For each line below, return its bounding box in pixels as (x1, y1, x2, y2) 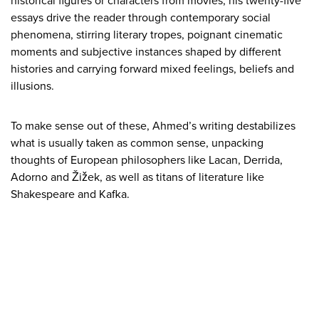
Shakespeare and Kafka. (11, 187, 130, 202)
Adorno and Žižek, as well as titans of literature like (11, 170, 264, 185)
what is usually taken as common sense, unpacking (11, 136, 263, 151)
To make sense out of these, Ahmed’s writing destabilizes (11, 119, 296, 134)
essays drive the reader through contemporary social (11, 11, 271, 26)
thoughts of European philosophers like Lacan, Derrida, (11, 153, 283, 168)
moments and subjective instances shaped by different (11, 45, 281, 60)
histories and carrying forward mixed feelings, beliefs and (11, 62, 294, 77)
